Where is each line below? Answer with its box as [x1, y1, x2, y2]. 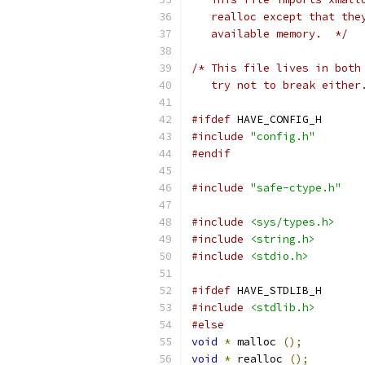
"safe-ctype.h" [250, 181, 341, 195]
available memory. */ [191, 27, 348, 41]
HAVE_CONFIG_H [231, 112, 322, 126]
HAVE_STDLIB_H [231, 284, 322, 297]
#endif [191, 147, 231, 161]
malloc [231, 335, 283, 349]
